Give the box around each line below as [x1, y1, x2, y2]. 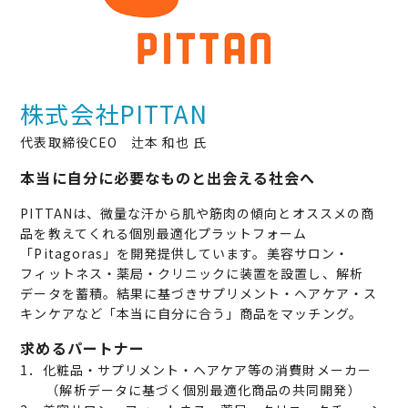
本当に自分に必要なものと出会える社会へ [20, 167, 316, 189]
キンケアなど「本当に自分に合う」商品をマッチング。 [20, 304, 362, 323]
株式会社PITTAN [20, 97, 208, 131]
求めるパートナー [20, 337, 145, 360]
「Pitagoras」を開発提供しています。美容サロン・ [20, 244, 349, 263]
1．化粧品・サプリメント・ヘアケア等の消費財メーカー [20, 361, 372, 380]
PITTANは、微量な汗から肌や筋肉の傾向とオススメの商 [20, 204, 374, 223]
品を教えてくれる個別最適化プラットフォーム [20, 224, 308, 243]
